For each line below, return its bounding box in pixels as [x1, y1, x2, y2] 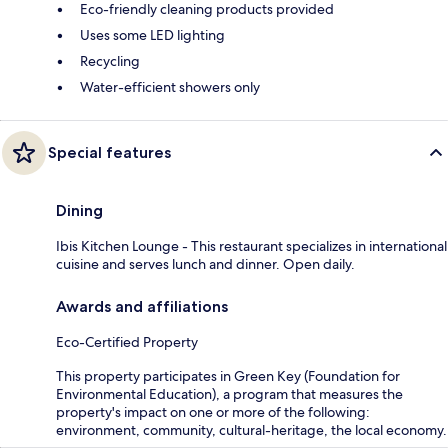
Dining [56, 201, 103, 221]
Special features [48, 143, 171, 163]
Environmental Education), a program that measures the [56, 385, 403, 404]
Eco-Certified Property [56, 333, 198, 352]
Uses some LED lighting [80, 26, 225, 45]
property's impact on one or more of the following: [56, 403, 370, 422]
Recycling [80, 52, 140, 71]
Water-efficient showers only [80, 78, 260, 97]
